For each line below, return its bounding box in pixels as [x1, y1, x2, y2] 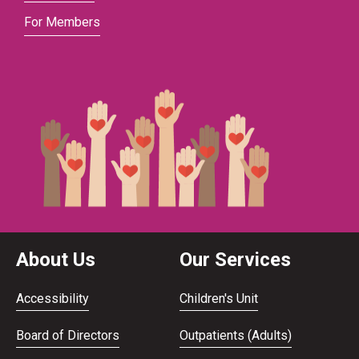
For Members [24, 14, 100, 30]
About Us [16, 248, 95, 271]
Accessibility [16, 291, 89, 306]
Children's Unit [179, 291, 258, 306]
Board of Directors [16, 328, 119, 343]
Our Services [179, 248, 291, 271]
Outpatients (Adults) [179, 328, 292, 343]
